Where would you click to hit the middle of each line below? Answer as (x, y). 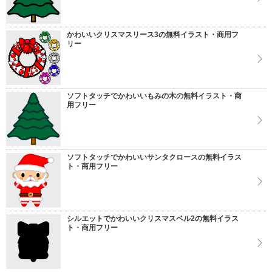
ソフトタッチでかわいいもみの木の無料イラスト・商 (154, 96)
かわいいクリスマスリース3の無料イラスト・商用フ (153, 35)
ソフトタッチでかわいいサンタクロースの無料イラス (154, 157)
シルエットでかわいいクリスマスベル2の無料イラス (153, 219)
